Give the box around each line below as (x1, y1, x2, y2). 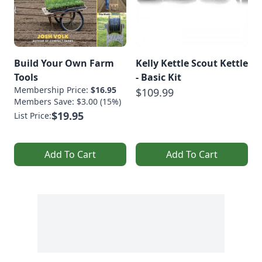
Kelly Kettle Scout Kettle (136, 56, 248, 70)
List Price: (14, 109, 51, 121)
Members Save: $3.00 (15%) (14, 95, 121, 107)
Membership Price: (14, 84, 91, 95)
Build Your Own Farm (14, 56, 114, 70)
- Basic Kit (136, 70, 181, 84)
